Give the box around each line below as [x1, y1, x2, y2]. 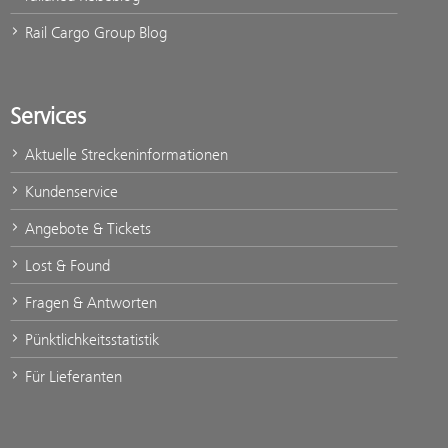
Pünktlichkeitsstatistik [21, 329, 159, 349]
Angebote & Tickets [21, 218, 151, 238]
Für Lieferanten [21, 366, 122, 386]
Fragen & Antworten [21, 292, 157, 312]
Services [10, 101, 86, 130]
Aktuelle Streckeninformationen [21, 144, 228, 164]
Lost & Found [21, 255, 110, 275]
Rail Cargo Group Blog [21, 22, 167, 42]
